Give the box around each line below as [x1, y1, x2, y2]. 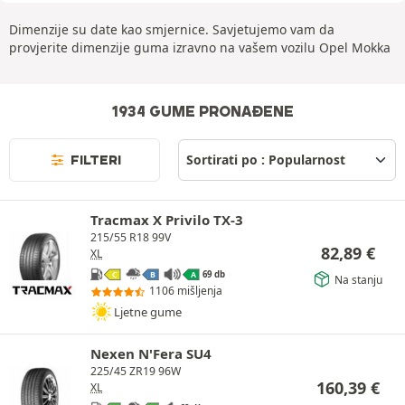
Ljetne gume [114, 303, 182, 320]
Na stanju [334, 271, 382, 287]
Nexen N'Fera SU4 [90, 344, 212, 363]
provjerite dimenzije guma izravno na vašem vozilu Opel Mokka [9, 38, 391, 56]
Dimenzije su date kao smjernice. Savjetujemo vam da [9, 20, 334, 38]
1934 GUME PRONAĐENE [111, 101, 294, 120]
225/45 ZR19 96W [90, 363, 181, 380]
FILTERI [70, 151, 121, 168]
